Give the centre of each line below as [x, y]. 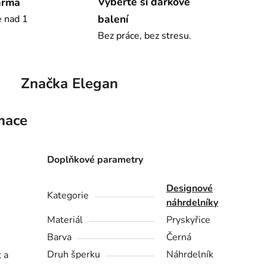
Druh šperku [74, 254]
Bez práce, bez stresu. [145, 35]
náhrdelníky [193, 202]
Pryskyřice [189, 220]
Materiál [65, 220]
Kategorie [68, 195]
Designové [190, 188]
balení [113, 19]
